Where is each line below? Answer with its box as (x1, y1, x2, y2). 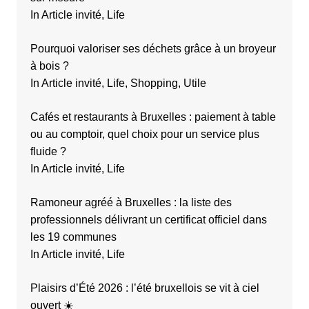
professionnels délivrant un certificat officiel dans (30, 214, 267, 226)
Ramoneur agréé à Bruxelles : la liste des (30, 197, 232, 209)
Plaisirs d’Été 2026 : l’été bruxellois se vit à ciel (30, 282, 259, 295)
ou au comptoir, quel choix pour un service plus (30, 128, 259, 141)
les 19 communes (30, 231, 117, 243)
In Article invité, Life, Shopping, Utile (30, 77, 206, 90)
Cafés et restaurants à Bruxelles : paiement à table (30, 111, 276, 123)
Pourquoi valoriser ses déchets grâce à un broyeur (30, 43, 276, 55)
